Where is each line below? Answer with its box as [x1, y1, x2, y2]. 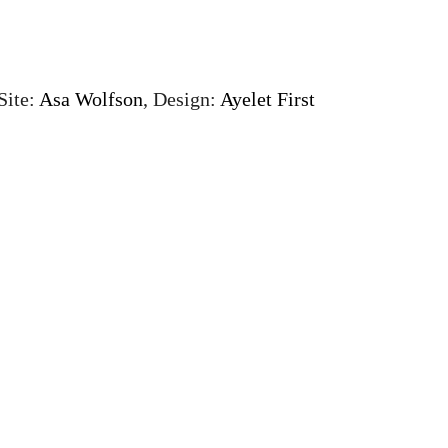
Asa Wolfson [39, 88, 143, 110]
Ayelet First [220, 88, 315, 110]
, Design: [143, 88, 220, 110]
